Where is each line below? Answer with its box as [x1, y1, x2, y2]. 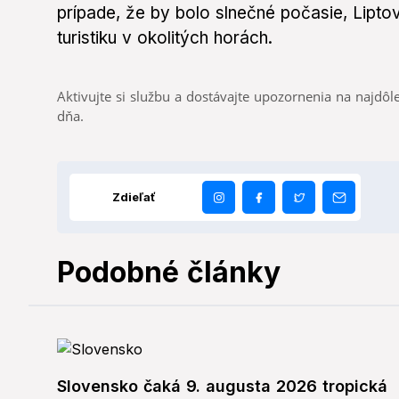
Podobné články [57, 255, 281, 290]
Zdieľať [112, 190, 156, 205]
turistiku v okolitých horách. [57, 28, 273, 49]
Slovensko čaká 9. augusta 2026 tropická [57, 377, 387, 396]
